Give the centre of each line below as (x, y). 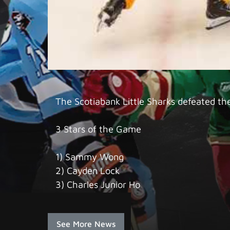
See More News (86, 224)
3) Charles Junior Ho (98, 185)
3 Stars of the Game (98, 129)
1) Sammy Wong (89, 157)
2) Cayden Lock (87, 171)
